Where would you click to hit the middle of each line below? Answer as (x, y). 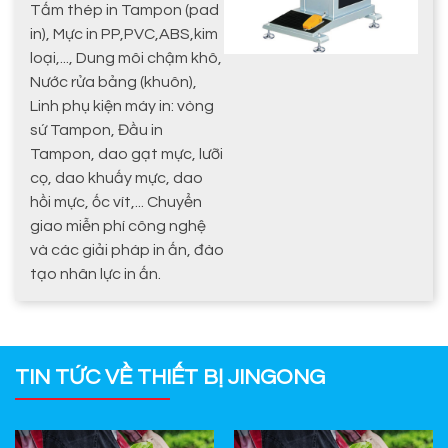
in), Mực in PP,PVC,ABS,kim (124, 34)
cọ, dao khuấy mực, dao (116, 178)
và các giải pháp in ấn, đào (127, 250)
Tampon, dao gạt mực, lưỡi (126, 154)
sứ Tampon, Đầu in (96, 130)
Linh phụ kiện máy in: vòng (122, 106)
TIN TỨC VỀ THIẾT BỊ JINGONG (170, 378)
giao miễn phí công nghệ (118, 226)
